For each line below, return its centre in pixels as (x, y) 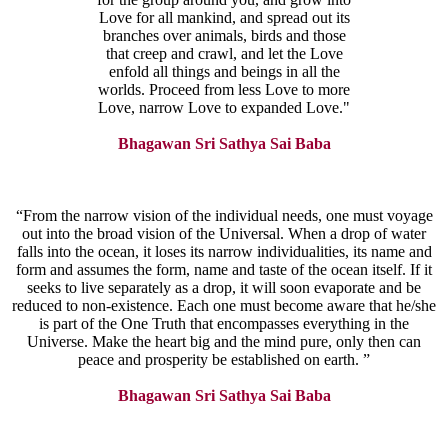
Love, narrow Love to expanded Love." (224, 108)
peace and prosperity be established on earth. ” (224, 360)
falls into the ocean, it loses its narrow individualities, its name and (224, 252)
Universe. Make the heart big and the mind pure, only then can (224, 342)
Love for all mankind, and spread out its (224, 18)
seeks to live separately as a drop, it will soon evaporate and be (224, 288)
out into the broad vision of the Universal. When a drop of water (224, 234)
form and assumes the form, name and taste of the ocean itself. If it (224, 270)
